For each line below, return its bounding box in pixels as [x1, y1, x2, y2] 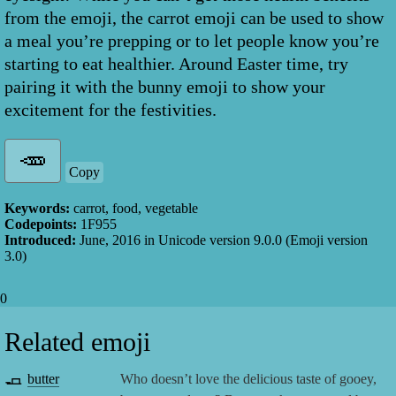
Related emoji [4, 327, 150, 357]
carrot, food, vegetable [73, 201, 198, 217]
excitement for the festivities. [4, 100, 217, 120]
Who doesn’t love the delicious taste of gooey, [120, 371, 377, 387]
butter [27, 371, 60, 387]
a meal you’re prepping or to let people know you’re [4, 31, 379, 51]
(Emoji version [282, 232, 368, 248]
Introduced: [4, 232, 76, 248]
